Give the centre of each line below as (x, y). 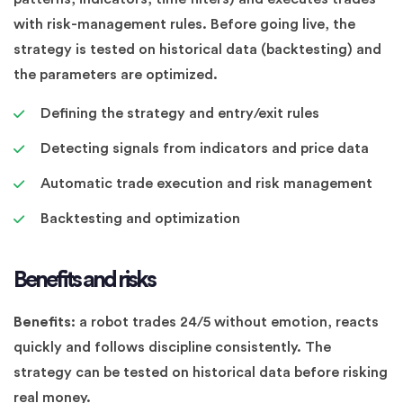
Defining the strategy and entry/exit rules (180, 113)
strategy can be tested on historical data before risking (201, 372)
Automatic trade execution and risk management (206, 184)
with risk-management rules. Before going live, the (184, 24)
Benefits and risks (84, 280)
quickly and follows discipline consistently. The (172, 347)
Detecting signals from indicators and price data (205, 148)
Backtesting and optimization (140, 219)
